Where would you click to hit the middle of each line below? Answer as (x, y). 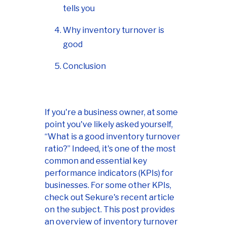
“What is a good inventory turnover (112, 136)
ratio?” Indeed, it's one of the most (110, 148)
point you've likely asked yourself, (109, 124)
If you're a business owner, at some (111, 112)
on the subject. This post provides (110, 209)
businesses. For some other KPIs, (108, 185)
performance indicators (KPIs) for (109, 173)
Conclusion (84, 66)
